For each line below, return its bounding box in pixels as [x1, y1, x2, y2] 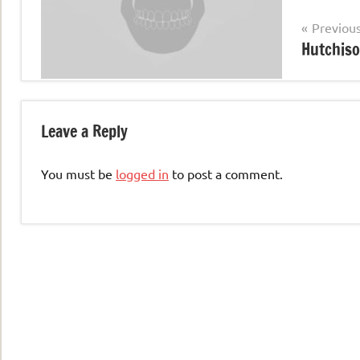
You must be [41, 165, 116, 182]
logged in [116, 165, 169, 182]
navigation [40, 40, 125, 68]
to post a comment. [169, 165, 283, 182]
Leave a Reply [41, 119, 128, 143]
